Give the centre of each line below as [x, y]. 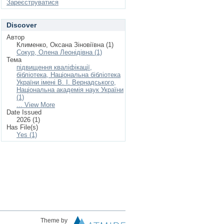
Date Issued [24, 112]
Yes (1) [27, 135]
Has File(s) [22, 127]
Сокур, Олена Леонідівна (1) [59, 52]
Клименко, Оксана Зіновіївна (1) [65, 45]
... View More [36, 105]
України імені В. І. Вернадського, [66, 82]
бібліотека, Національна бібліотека [68, 75]
